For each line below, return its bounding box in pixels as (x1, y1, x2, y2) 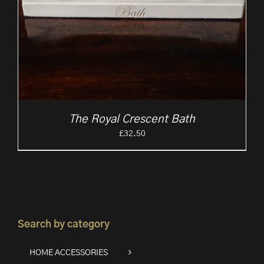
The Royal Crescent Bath (69, 114, 195, 126)
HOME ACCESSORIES (29, 248, 108, 257)
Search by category (18, 219, 110, 229)
